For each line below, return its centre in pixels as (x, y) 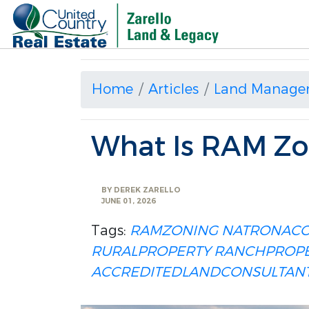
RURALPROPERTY (151, 251)
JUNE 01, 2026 (129, 201)
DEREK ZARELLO (147, 190)
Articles (173, 89)
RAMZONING (174, 231)
